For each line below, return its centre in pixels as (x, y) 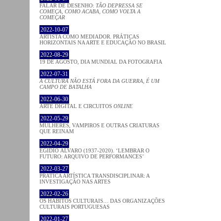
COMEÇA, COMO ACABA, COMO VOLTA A (90, 11)
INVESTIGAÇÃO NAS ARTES (75, 181)
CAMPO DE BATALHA (66, 87)
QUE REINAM (57, 131)
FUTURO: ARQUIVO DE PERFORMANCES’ (92, 156)
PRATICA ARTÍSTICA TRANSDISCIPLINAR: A (94, 175)
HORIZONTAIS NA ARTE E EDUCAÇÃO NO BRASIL (103, 42)
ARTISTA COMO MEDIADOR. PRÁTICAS (89, 36)
